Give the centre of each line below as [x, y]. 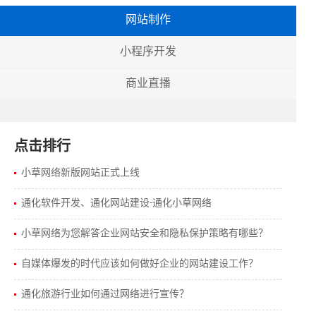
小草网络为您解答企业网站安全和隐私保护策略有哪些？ [145, 234]
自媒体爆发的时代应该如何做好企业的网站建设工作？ [140, 265]
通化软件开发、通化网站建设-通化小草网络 [116, 204]
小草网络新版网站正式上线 [80, 174]
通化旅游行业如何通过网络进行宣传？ [105, 295]
